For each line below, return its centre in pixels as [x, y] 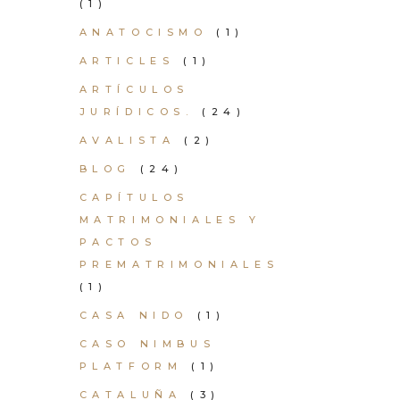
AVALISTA [127, 140]
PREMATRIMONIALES [179, 264]
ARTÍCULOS [134, 89]
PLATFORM [131, 366]
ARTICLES [127, 61]
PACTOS [118, 242]
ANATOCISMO [143, 32]
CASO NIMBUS [147, 344]
